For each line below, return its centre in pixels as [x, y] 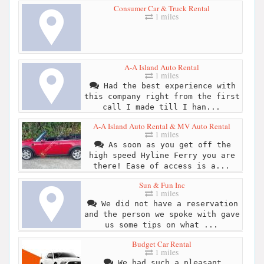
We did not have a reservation [167, 204]
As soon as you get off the [167, 144]
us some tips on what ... [161, 225]
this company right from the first [162, 96]
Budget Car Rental [162, 244]
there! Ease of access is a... [161, 166]
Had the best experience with [167, 85]
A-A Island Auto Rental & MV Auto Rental [162, 126]
